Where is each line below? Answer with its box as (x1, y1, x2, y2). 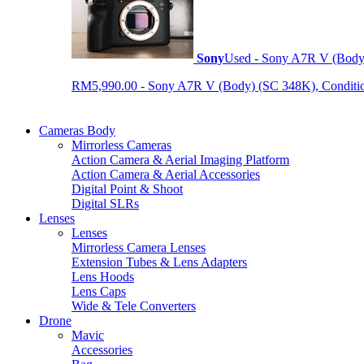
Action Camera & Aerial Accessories (71, 167, 260, 181)
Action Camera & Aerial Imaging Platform (71, 152, 289, 167)
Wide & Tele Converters (71, 298, 196, 313)
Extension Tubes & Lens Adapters (71, 254, 247, 269)
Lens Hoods (71, 269, 134, 284)
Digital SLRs (71, 196, 139, 210)
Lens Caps (71, 284, 126, 298)
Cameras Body (39, 123, 115, 137)
